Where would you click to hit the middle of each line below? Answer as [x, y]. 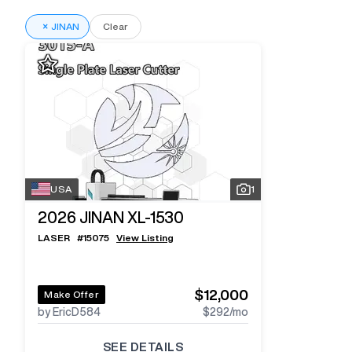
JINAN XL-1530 [132, 217]
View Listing [145, 238]
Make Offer [71, 294]
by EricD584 [69, 312]
